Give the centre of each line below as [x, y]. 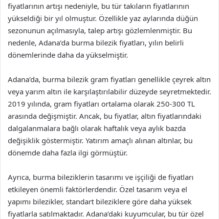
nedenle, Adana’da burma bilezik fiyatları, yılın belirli [96, 42]
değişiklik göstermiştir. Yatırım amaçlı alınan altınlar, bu [100, 140]
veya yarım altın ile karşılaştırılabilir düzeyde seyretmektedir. [109, 91]
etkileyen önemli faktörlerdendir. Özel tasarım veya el [98, 189]
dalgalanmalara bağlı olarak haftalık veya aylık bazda [97, 128]
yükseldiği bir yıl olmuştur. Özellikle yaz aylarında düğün [103, 18]
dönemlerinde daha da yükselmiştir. [68, 55]
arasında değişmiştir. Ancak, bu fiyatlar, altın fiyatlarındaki [105, 116]
